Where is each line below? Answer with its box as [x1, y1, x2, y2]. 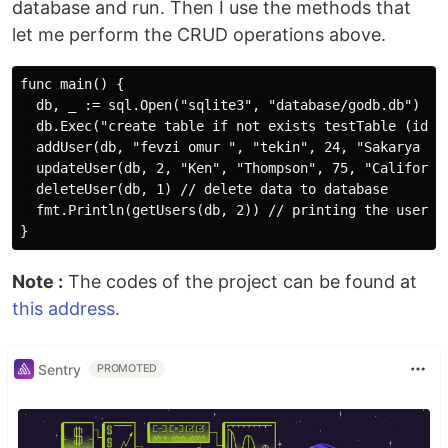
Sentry [38, 360, 81, 378]
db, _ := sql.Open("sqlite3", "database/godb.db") [20, 97, 420, 113]
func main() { [20, 76, 124, 92]
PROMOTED [97, 362, 158, 375]
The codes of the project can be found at [63, 271, 417, 292]
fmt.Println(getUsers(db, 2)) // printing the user [20, 202, 428, 218]
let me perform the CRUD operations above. [12, 24, 386, 45]
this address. [12, 298, 120, 319]
